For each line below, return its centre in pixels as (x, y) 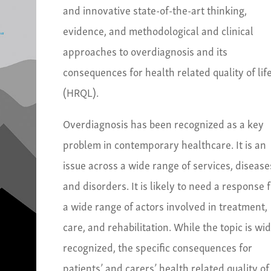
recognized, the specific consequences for (157, 247)
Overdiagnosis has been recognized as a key (163, 123)
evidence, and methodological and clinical (158, 30)
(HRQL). (80, 92)
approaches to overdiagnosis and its (145, 51)
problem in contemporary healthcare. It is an (164, 144)
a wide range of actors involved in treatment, (165, 206)
